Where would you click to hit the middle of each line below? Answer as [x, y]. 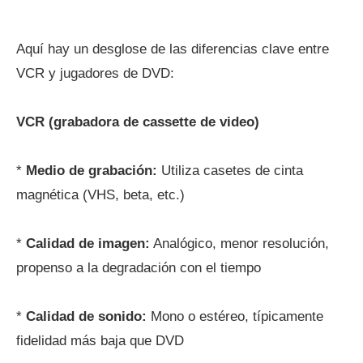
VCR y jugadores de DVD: [95, 73]
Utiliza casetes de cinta [230, 171]
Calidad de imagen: [88, 243]
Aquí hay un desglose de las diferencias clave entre [173, 49]
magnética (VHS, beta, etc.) [100, 195]
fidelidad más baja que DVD [100, 341]
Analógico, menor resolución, [239, 243]
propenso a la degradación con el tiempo [139, 268]
